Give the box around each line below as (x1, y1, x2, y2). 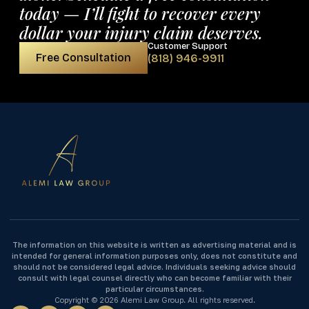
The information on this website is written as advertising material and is (12, 240, 297, 250)
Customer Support (148, 41, 228, 52)
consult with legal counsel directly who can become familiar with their (17, 273, 292, 283)
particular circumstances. (105, 284, 204, 294)
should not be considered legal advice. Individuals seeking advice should (13, 262, 296, 272)
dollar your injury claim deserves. (19, 21, 263, 44)
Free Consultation (36, 51, 131, 65)
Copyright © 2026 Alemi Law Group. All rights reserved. (54, 295, 255, 305)
